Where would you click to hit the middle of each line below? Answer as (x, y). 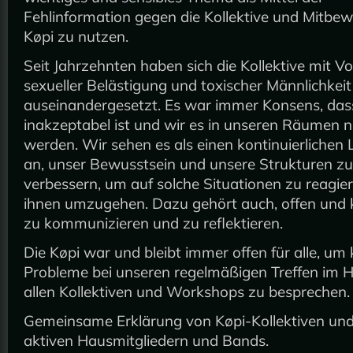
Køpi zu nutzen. (76, 37)
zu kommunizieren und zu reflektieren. (153, 223)
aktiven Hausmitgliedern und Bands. (146, 341)
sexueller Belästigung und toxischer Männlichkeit (188, 85)
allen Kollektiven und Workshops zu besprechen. (187, 292)
